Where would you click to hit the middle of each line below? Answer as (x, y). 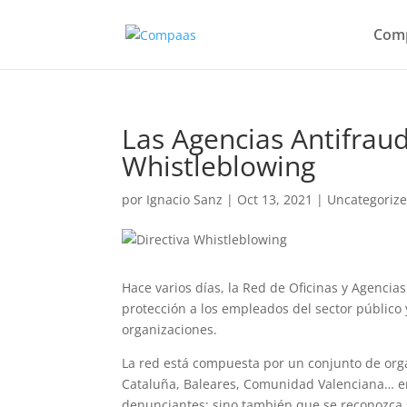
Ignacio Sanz (185, 199)
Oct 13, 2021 (275, 199)
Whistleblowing (219, 166)
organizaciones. (170, 329)
